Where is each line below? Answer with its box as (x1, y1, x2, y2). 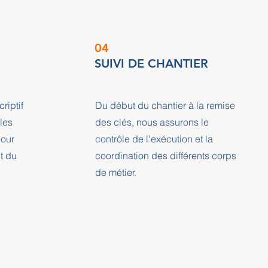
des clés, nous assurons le (95, 116, 209, 128)
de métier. (95, 166, 136, 178)
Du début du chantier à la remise (95, 99, 235, 111)
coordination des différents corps (95, 150, 236, 162)
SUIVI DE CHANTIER (94, 56, 208, 71)
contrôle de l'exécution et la (95, 133, 213, 145)
